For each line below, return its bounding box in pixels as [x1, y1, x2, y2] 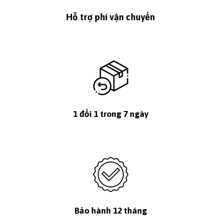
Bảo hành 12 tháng [74, 206, 147, 216]
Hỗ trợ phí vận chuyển [66, 11, 155, 22]
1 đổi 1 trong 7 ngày [73, 109, 148, 119]
